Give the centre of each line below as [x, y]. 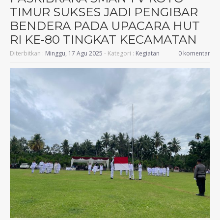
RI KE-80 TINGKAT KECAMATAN [103, 39]
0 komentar [194, 53]
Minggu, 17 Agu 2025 [74, 53]
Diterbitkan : [27, 53]
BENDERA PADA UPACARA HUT [105, 26]
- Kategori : [119, 53]
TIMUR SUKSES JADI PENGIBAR [104, 12]
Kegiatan [148, 53]
